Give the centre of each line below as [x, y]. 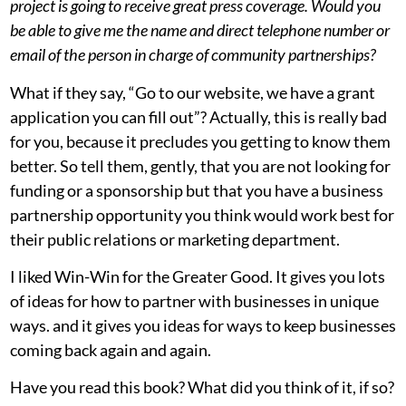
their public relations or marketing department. [175, 239]
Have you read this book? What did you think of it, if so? [202, 387]
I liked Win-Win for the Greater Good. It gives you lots [198, 277]
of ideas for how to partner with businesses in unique [194, 301]
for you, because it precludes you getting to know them [200, 141]
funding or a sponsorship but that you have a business [197, 190]
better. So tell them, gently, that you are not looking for [200, 165]
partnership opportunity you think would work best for [202, 214]
